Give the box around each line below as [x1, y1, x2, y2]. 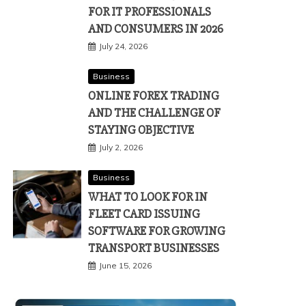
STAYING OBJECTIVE [88, 122, 194, 137]
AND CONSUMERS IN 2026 [88, 21, 223, 36]
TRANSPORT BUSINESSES [88, 240, 219, 255]
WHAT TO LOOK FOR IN [88, 189, 208, 204]
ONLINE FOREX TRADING [88, 88, 219, 103]
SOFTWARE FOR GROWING [88, 223, 225, 238]
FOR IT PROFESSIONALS [88, 4, 211, 19]
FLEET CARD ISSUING [88, 206, 200, 221]
